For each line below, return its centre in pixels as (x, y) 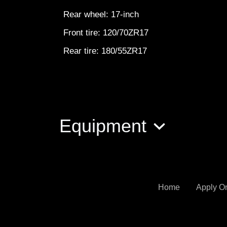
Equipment (105, 126)
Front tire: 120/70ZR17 (108, 33)
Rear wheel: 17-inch (104, 14)
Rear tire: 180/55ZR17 (106, 51)
